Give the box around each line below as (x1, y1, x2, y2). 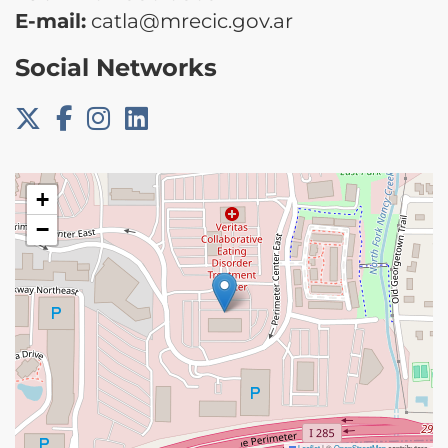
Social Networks (15, 52, 217, 82)
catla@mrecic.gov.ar (86, 8, 293, 33)
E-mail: (15, 8, 86, 33)
